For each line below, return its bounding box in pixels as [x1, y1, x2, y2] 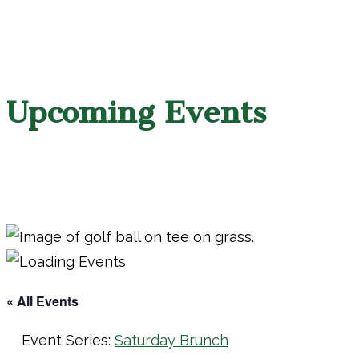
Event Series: [22, 332, 115, 349]
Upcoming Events [6, 94, 266, 131]
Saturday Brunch [115, 332, 228, 349]
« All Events [6, 292, 79, 311]
